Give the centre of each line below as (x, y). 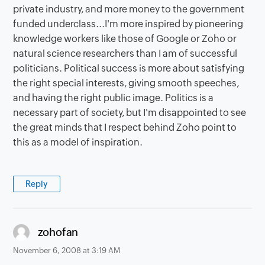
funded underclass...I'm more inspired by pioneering (128, 24)
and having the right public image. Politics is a (114, 98)
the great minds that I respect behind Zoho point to (125, 127)
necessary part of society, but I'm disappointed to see (130, 112)
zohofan (58, 232)
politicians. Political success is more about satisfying (129, 68)
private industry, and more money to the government (129, 9)
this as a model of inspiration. (78, 142)
